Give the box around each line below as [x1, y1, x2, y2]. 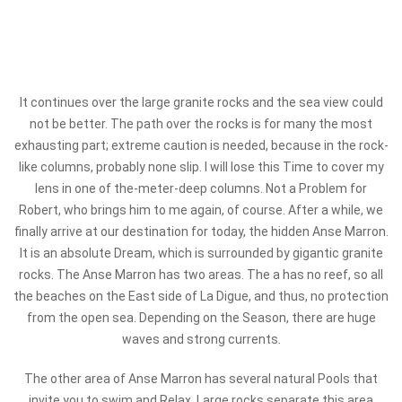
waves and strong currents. [121, 332, 281, 346]
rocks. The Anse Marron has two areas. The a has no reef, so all [19, 267, 383, 282]
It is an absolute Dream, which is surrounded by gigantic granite [19, 246, 383, 260]
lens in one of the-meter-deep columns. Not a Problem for [35, 181, 367, 196]
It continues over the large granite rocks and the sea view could [19, 95, 383, 109]
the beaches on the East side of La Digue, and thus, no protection [13, 289, 389, 303]
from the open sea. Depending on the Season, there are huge [26, 310, 376, 325]
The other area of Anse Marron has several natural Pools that [24, 371, 378, 386]
